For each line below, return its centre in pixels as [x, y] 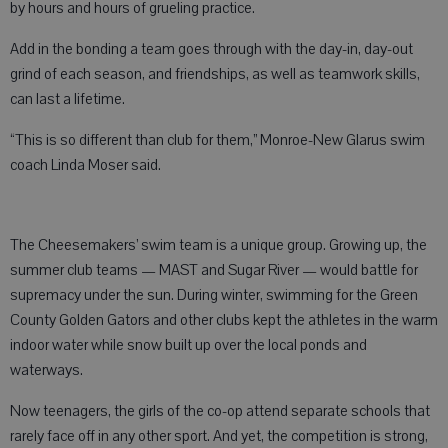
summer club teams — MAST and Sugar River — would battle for [214, 270]
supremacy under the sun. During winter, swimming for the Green [214, 295]
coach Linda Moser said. [85, 165]
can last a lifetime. [67, 99]
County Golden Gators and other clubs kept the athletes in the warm [224, 320]
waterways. [48, 370]
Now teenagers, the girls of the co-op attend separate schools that [220, 411]
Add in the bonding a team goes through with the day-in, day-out [211, 49]
